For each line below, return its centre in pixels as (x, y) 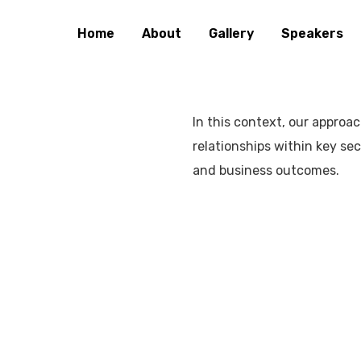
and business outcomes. (266, 170)
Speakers (312, 33)
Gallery (231, 33)
